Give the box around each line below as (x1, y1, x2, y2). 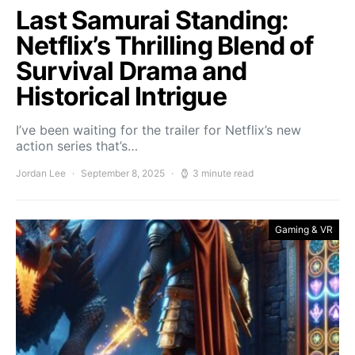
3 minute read (193, 167, 254, 179)
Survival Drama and (16, 55, 247, 86)
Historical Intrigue (16, 81, 227, 112)
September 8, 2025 (81, 167, 165, 179)
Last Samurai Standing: (16, 5, 289, 36)
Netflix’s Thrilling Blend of (16, 30, 314, 61)
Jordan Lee (16, 167, 66, 179)
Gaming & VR (275, 223, 333, 235)
